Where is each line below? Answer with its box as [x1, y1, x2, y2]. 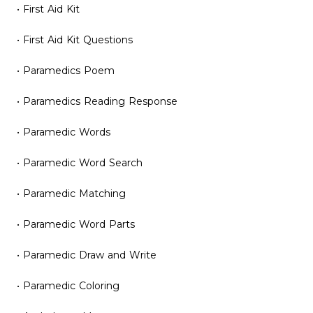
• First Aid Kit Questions [17, 34, 133, 46]
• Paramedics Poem [17, 64, 115, 77]
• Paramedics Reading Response [17, 95, 177, 108]
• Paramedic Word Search [17, 156, 143, 169]
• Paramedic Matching [17, 187, 126, 200]
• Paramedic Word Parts [17, 218, 135, 231]
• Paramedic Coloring [17, 279, 119, 292]
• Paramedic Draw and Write [17, 249, 156, 261]
